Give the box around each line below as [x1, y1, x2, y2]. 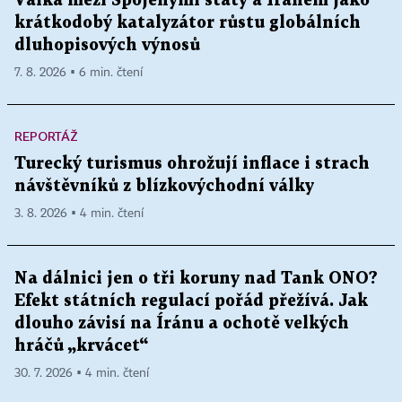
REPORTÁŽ [14, 127, 78, 144]
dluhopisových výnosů [14, 37, 200, 53]
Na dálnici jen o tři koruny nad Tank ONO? [14, 270, 378, 286]
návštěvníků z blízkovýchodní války [14, 178, 314, 194]
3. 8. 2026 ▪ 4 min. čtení [14, 206, 144, 220]
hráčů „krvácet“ [14, 337, 148, 354]
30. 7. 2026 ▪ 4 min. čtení [14, 366, 149, 380]
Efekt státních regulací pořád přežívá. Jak [14, 293, 368, 309]
